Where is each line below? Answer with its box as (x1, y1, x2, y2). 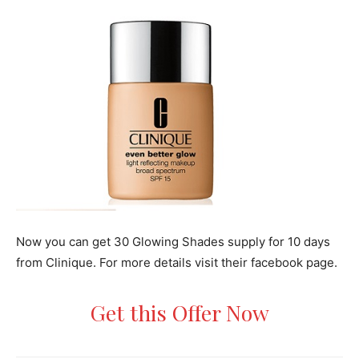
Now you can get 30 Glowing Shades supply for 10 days (16, 234, 330, 250)
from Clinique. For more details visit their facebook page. (16, 255, 337, 271)
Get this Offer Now (90, 298, 269, 328)
